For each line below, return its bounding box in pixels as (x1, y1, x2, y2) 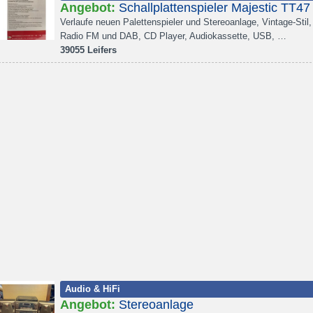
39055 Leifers (60, 45, 117, 55)
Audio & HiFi (64, 284, 120, 294)
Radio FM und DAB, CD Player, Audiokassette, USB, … (60, 31, 286, 41)
